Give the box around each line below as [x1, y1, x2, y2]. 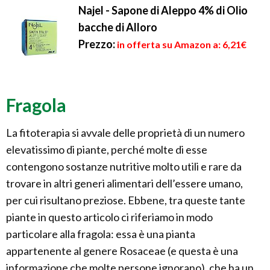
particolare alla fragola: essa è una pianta [6, 227, 195, 241]
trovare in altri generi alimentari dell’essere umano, [6, 177, 243, 190]
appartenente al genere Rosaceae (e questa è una [6, 244, 238, 258]
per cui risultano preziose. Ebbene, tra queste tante [6, 193, 245, 207]
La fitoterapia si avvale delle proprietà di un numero [6, 126, 245, 140]
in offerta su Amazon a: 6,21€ [117, 39, 246, 51]
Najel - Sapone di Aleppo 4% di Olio [78, 4, 248, 17]
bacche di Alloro [78, 20, 157, 34]
